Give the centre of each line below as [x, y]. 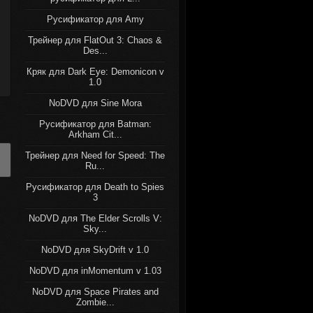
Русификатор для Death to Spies [95, 187]
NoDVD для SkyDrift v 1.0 [95, 250]
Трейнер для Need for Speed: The [95, 155]
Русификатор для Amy [95, 19]
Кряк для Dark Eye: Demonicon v [95, 72]
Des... [95, 51]
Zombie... [95, 302]
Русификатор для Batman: [95, 124]
